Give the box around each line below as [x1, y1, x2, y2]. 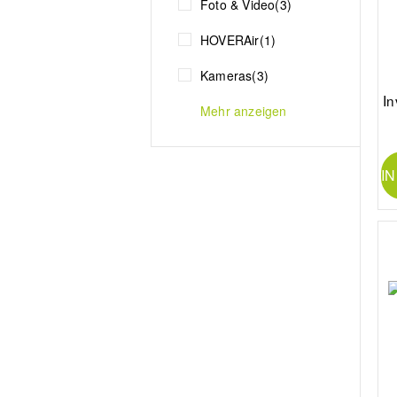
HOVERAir [200, 30, 260, 49]
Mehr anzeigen [200, 101, 287, 120]
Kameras [200, 66, 253, 84]
